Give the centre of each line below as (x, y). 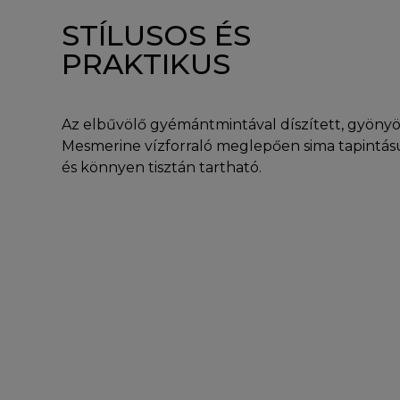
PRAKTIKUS (146, 64)
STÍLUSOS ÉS (156, 36)
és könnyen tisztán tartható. (161, 168)
